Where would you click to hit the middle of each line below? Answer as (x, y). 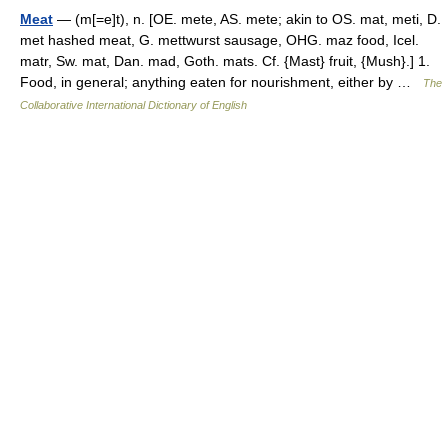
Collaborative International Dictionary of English (133, 105)
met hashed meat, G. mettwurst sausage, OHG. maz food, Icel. (219, 40)
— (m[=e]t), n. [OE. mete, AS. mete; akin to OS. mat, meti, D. (247, 19)
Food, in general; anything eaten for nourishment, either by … (221, 82)
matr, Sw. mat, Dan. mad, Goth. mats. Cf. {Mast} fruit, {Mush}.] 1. (225, 61)
